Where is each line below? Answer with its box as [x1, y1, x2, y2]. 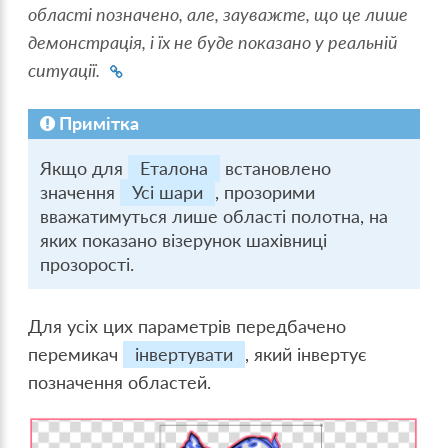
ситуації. [28, 60, 101, 82]
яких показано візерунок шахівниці [40, 229, 328, 251]
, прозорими [215, 181, 316, 203]
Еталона [140, 157, 209, 179]
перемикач [28, 343, 124, 365]
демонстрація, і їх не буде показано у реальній [28, 32, 399, 54]
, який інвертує [245, 343, 368, 365]
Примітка [59, 113, 140, 135]
